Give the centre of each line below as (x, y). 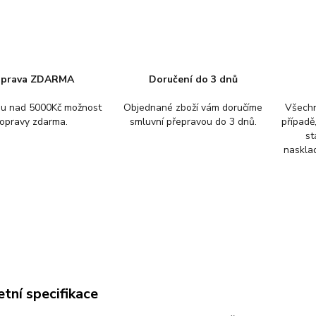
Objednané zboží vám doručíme (193, 108)
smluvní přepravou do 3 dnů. (193, 122)
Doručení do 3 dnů (193, 79)
